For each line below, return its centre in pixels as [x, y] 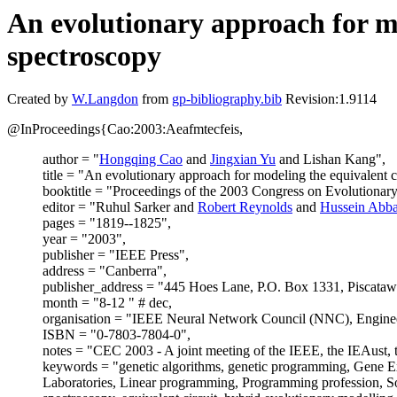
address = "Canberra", [105, 271]
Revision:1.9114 [329, 99]
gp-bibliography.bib [227, 99]
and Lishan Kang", [331, 160]
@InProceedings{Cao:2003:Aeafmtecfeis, [125, 129]
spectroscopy [84, 56]
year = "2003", [84, 239]
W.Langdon [105, 99]
